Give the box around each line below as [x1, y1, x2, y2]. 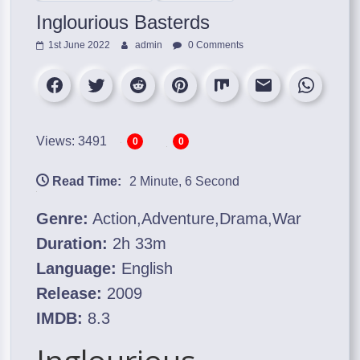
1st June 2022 [48, 39, 111, 51]
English [117, 259, 174, 277]
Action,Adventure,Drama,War [88, 209, 302, 227]
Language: [36, 259, 117, 277]
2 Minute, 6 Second [129, 174, 240, 188]
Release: [36, 284, 103, 302]
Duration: [36, 234, 108, 252]
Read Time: [52, 174, 122, 188]
